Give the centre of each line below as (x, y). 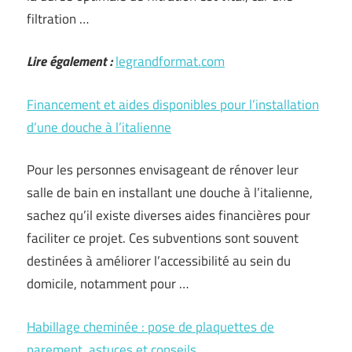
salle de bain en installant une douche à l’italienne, (170, 192)
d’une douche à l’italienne (99, 127)
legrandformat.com (170, 61)
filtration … (58, 18)
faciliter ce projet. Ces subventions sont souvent (163, 238)
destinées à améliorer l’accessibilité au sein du (159, 261)
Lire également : (70, 61)
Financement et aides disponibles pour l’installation (173, 104)
